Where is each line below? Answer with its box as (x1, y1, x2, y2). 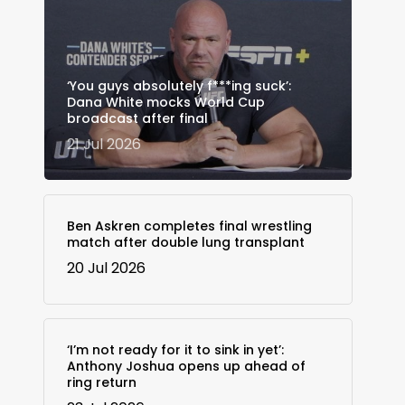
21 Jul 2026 (66, 133, 141, 155)
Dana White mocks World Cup (66, 92, 265, 111)
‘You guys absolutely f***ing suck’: (66, 76, 291, 95)
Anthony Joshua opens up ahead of (66, 356, 306, 375)
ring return (66, 372, 137, 391)
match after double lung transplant (66, 232, 305, 251)
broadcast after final (66, 108, 208, 127)
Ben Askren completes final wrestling (66, 216, 312, 235)
